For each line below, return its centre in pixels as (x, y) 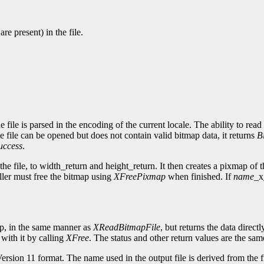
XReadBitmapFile (127, 227)
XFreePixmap (140, 177)
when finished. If (199, 177)
